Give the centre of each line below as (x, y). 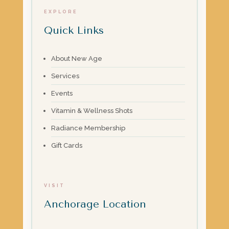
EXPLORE (61, 12)
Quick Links (74, 30)
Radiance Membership (88, 128)
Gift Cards (67, 145)
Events (62, 93)
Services (65, 76)
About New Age (77, 58)
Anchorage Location (95, 204)
